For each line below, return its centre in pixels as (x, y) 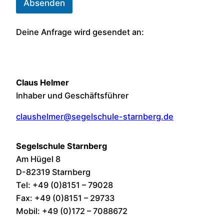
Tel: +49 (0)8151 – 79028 (64, 185)
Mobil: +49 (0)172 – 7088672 (72, 211)
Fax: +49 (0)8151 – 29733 (65, 198)
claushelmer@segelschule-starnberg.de (95, 117)
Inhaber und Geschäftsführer (72, 95)
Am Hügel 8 (38, 159)
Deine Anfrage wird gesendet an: (80, 32)
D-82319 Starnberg (53, 172)
